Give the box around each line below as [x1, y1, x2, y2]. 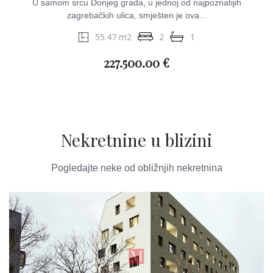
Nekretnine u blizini [61, 129, 212, 151]
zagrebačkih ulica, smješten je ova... [66, 10, 207, 20]
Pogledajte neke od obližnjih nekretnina [51, 163, 222, 173]
